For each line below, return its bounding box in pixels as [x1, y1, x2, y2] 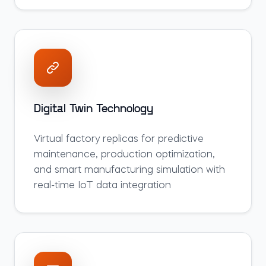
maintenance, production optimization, [34, 150, 215, 160]
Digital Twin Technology [34, 103, 153, 115]
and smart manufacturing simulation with [34, 166, 225, 175]
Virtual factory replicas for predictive [34, 135, 204, 144]
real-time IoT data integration [34, 181, 171, 191]
